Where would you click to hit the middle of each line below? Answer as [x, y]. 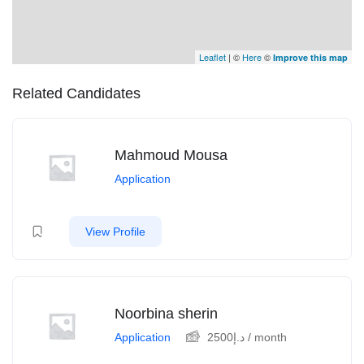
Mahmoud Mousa [171, 156]
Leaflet [212, 57]
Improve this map [310, 58]
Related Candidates [76, 94]
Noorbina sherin [166, 314]
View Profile [115, 232]
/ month [266, 338]
